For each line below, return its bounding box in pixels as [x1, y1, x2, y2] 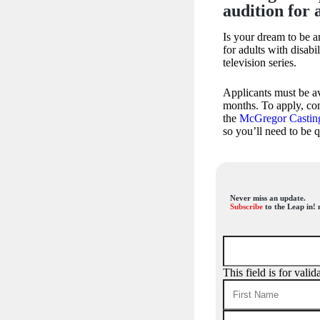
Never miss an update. [230, 194, 306, 202]
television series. [223, 56, 296, 69]
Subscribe [230, 202, 263, 211]
